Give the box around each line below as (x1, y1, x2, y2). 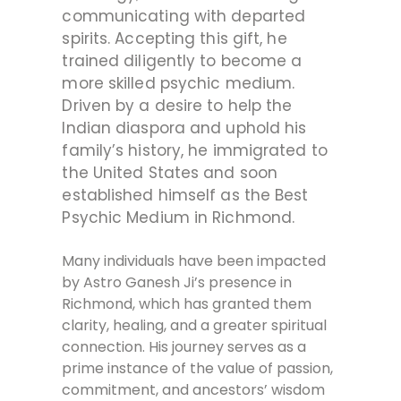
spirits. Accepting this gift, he (62, 27, 287, 49)
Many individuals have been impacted (62, 250, 327, 271)
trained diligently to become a (62, 49, 303, 72)
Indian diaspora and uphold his (62, 116, 307, 139)
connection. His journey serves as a (62, 336, 307, 357)
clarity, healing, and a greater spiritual (62, 314, 328, 336)
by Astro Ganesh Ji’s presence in (62, 271, 293, 293)
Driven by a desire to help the (62, 94, 293, 116)
